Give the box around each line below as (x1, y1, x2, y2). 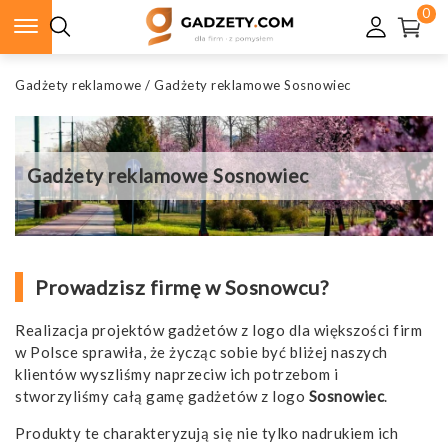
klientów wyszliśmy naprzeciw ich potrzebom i (15, 365, 338, 384)
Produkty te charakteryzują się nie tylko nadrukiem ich (15, 424, 398, 443)
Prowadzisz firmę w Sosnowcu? (35, 275, 328, 300)
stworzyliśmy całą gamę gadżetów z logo (15, 387, 309, 406)
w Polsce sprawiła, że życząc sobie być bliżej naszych (15, 343, 388, 362)
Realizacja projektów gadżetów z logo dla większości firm (15, 321, 422, 340)
